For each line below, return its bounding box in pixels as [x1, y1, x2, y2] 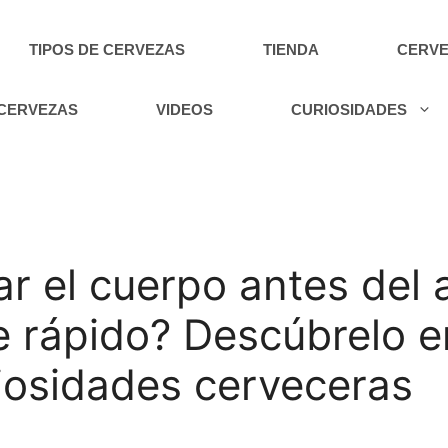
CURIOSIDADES [291, 101, 408, 118]
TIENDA [263, 41, 320, 58]
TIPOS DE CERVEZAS [29, 41, 186, 58]
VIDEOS [156, 101, 214, 118]
